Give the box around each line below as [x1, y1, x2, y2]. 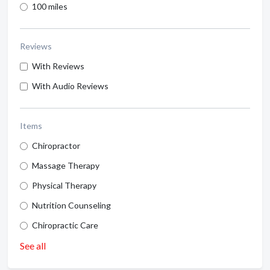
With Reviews [32, 61, 84, 71]
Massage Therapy [32, 160, 99, 171]
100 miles [32, 1, 67, 11]
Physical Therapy [32, 180, 96, 190]
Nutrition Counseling [32, 200, 111, 210]
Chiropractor [32, 140, 80, 151]
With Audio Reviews [32, 81, 108, 91]
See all [20, 240, 46, 251]
